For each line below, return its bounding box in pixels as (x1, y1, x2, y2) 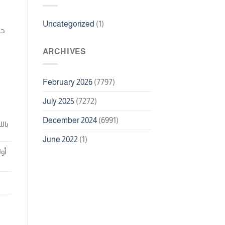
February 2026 (42, 77, 92, 86)
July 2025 (42, 96, 74, 105)
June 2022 (42, 135, 78, 144)
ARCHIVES (42, 47, 86, 56)
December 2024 (42, 116, 97, 125)
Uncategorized (42, 20, 94, 29)
